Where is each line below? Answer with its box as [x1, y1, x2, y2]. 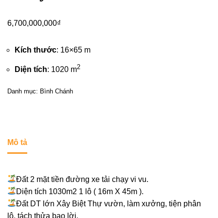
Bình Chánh [40, 87, 73, 95]
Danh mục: [7, 87, 40, 95]
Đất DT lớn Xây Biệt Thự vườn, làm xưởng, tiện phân [16, 199, 201, 208]
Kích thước [15, 45, 56, 54]
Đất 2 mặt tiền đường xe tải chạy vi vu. [16, 175, 149, 183]
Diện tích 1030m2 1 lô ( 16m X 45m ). [16, 187, 144, 196]
